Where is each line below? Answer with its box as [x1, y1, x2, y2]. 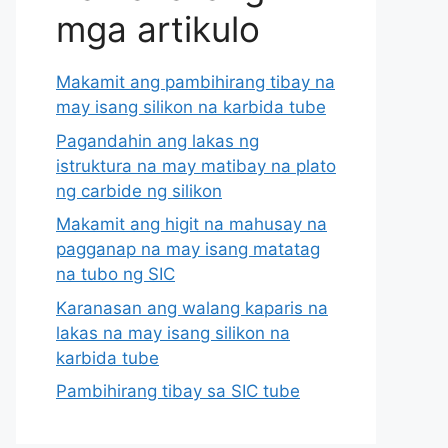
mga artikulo [56, 8, 260, 50]
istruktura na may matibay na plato [56, 155, 336, 176]
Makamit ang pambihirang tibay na [56, 72, 335, 92]
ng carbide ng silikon [56, 180, 222, 201]
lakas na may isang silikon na [56, 322, 290, 343]
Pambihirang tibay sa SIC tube [56, 381, 300, 401]
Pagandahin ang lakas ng [56, 130, 259, 151]
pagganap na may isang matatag [56, 239, 320, 259]
